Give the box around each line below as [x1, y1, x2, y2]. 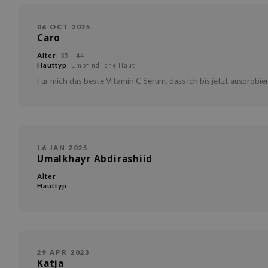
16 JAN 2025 [37, 144, 89, 151]
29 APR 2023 [37, 248, 90, 256]
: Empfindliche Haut [67, 62, 136, 69]
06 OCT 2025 [37, 23, 92, 31]
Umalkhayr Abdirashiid [37, 153, 153, 165]
